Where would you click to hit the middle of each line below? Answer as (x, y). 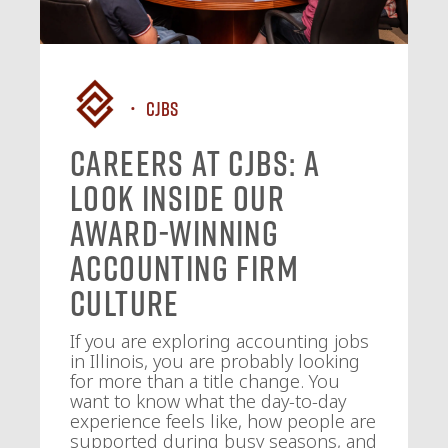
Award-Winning (175, 233)
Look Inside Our (177, 198)
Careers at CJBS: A (195, 163)
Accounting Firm (184, 268)
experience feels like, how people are (223, 421)
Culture (125, 303)
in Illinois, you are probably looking (215, 361)
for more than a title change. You (205, 381)
